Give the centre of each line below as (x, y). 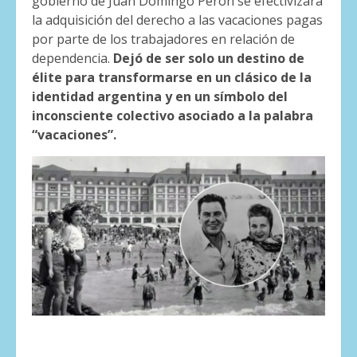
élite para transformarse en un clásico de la (172, 77)
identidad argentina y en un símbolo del (160, 96)
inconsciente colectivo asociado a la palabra (173, 116)
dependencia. (73, 58)
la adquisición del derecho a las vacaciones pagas (177, 20)
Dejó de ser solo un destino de (209, 58)
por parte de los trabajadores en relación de (163, 39)
